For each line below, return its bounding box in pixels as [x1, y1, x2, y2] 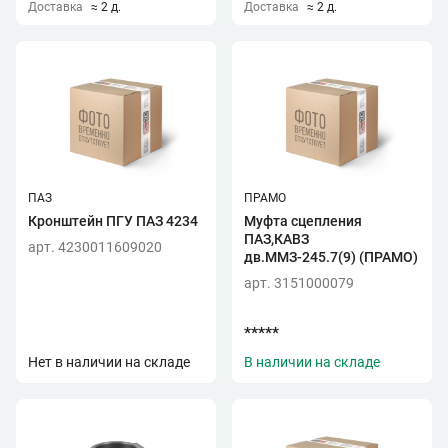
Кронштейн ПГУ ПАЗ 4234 [28, 213, 198, 229]
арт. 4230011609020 [28, 239, 162, 255]
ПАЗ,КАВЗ [244, 231, 309, 247]
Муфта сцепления [244, 213, 362, 229]
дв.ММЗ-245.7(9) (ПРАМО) [244, 249, 418, 265]
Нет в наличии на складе [28, 354, 190, 370]
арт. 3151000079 [244, 275, 354, 291]
